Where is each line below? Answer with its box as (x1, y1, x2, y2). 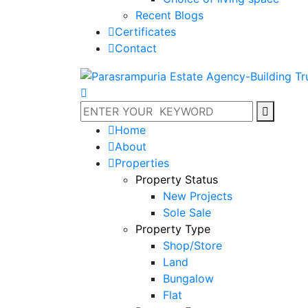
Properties (115, 156, 169, 170)
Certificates (115, 24, 176, 38)
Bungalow (163, 272, 214, 286)
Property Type (135, 222, 210, 236)
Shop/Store (163, 239, 222, 253)
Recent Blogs (135, 8, 203, 22)
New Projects (163, 189, 232, 203)
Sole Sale (163, 206, 211, 220)
